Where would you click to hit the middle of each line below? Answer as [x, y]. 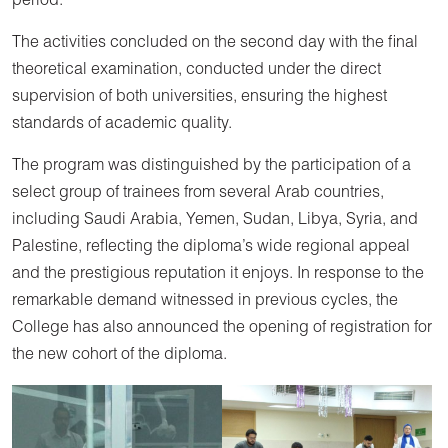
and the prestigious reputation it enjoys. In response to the [218, 274]
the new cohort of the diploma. [119, 355]
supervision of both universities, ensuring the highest [199, 97]
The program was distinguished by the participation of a [211, 166]
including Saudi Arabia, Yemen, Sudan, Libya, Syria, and [215, 220]
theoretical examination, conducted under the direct [196, 70]
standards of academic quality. [122, 124]
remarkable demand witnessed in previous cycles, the [205, 301]
